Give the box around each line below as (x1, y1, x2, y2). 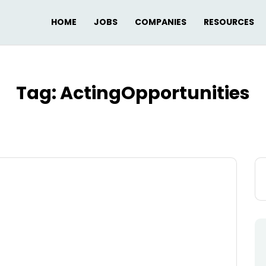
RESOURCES (204, 16, 254, 28)
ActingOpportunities (60, 81, 250, 106)
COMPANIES (135, 16, 186, 28)
